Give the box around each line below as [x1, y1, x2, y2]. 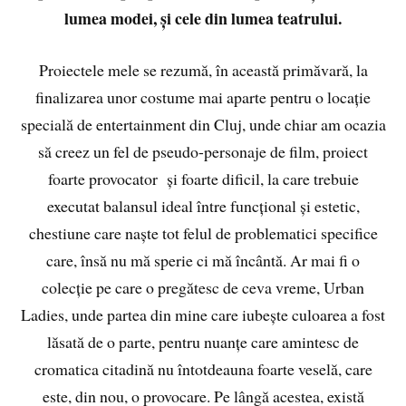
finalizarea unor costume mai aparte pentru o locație [35, 85, 371, 108]
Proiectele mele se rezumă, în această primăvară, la [38, 58, 368, 81]
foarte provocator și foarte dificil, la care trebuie [47, 167, 359, 189]
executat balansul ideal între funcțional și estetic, [46, 194, 360, 217]
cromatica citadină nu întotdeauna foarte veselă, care [34, 357, 372, 380]
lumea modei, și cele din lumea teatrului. [64, 6, 342, 31]
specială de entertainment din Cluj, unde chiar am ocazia [20, 112, 386, 135]
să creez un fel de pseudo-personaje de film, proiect [38, 140, 368, 162]
